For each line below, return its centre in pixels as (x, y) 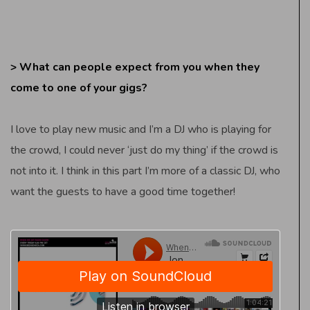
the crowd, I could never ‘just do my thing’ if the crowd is (144, 151)
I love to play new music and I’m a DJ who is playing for (141, 130)
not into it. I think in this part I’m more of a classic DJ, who (145, 171)
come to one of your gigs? (79, 88)
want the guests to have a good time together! (123, 192)
